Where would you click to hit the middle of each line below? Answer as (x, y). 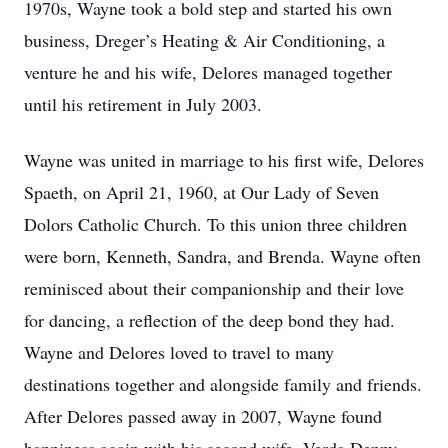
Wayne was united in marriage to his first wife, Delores (224, 160)
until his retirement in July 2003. (143, 104)
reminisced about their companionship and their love (214, 288)
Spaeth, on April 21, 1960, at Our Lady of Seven (201, 192)
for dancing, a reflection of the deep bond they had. (209, 320)
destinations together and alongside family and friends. (223, 384)
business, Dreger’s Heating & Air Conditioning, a (204, 40)
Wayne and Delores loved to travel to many (179, 352)
